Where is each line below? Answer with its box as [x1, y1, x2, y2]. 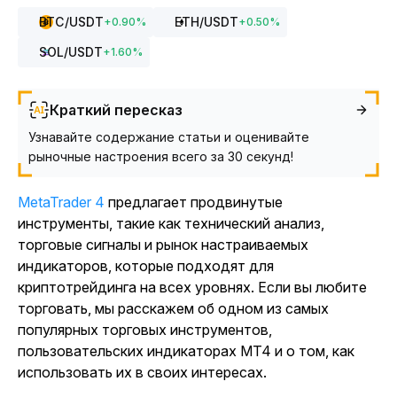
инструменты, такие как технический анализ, [18, 214, 324, 232]
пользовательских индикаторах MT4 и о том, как [18, 342, 354, 360]
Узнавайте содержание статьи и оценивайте [28, 129, 309, 144]
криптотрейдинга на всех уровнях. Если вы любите [18, 278, 367, 296]
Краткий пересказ [50, 101, 183, 119]
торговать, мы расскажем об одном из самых [18, 300, 329, 317]
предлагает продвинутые [105, 193, 283, 211]
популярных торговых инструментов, [18, 321, 272, 339]
